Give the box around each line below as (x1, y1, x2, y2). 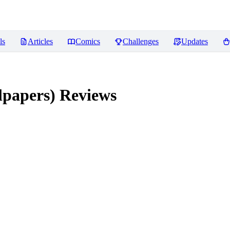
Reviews (55, 86, 117, 105)
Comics (75, 37, 100, 46)
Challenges (123, 37, 159, 46)
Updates (181, 37, 208, 46)
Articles (28, 37, 53, 46)
